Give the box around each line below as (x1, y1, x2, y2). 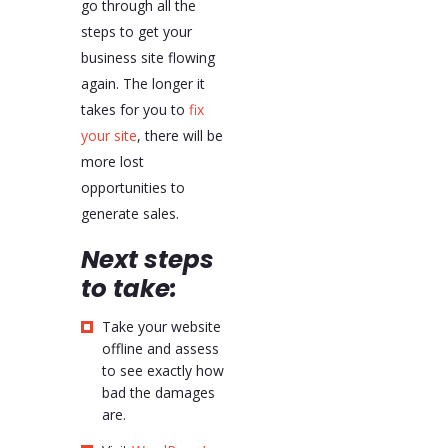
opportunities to (80, 177, 185, 197)
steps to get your (80, 21, 192, 41)
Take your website (101, 316, 221, 336)
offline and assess (101, 338, 219, 358)
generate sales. (80, 203, 179, 223)
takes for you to (80, 99, 189, 119)
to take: (80, 271, 177, 307)
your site (80, 125, 137, 145)
